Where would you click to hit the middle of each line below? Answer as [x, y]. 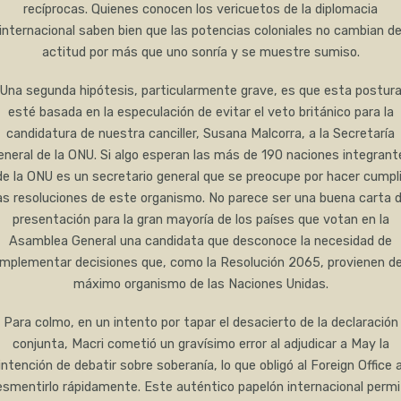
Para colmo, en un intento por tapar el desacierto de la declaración [200, 322]
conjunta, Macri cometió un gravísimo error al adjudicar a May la [200, 344]
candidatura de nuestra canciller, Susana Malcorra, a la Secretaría [200, 134]
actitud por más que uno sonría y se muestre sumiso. [200, 53]
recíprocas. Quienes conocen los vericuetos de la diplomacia [200, 10]
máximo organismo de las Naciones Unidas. [200, 285]
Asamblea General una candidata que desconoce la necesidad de [200, 242]
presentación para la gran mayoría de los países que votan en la [200, 220]
